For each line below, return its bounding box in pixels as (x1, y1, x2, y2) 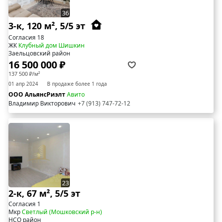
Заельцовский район (8, 49, 70, 58)
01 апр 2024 (8, 80, 38, 88)
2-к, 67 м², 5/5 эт (8, 187, 80, 200)
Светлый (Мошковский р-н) (22, 208, 102, 217)
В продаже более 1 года (47, 80, 107, 88)
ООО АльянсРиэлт (8, 90, 67, 99)
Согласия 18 (8, 33, 44, 42)
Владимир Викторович (8, 99, 75, 108)
